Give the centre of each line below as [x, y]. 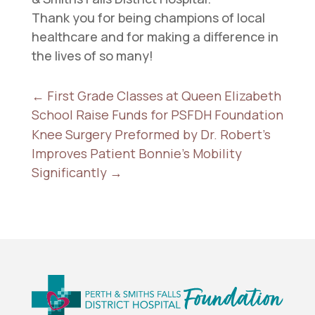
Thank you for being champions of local [148, 18]
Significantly [69, 173]
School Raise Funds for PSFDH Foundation [157, 115]
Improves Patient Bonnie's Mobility [136, 154]
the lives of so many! [92, 56]
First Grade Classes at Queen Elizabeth [164, 96]
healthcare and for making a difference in [155, 37]
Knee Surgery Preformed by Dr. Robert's [151, 135]
